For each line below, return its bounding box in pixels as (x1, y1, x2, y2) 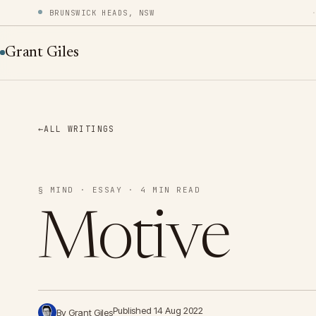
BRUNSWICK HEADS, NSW (49, 8, 155, 18)
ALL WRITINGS (44, 123, 115, 134)
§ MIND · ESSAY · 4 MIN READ (37, 184, 201, 195)
